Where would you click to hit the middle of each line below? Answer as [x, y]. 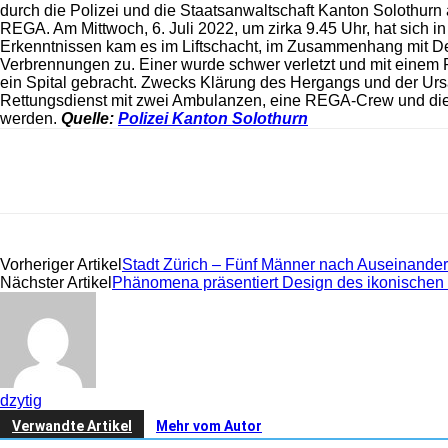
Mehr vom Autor [209, 425]
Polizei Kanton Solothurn [213, 118]
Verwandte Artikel [72, 425]
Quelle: [89, 118]
